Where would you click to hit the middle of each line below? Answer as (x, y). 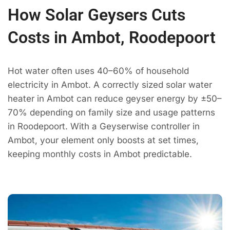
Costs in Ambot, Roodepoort (112, 38)
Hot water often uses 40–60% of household (98, 71)
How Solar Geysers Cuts (97, 15)
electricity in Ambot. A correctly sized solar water (110, 85)
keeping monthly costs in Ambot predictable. (100, 154)
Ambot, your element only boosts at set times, (103, 140)
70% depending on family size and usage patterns (111, 113)
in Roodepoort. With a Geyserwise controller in (104, 127)
